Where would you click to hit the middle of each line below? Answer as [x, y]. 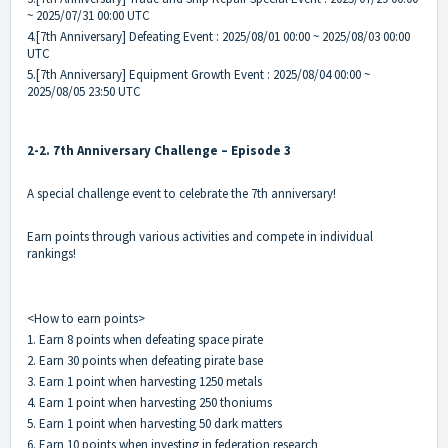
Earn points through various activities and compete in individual [200, 237]
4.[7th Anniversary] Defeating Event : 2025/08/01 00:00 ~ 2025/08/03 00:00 [218, 37]
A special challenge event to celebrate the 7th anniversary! [181, 194]
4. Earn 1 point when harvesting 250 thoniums [149, 403]
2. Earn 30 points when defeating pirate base [145, 361]
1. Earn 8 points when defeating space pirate [145, 340]
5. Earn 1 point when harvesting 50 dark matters [154, 424]
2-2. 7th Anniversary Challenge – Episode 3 [159, 151]
